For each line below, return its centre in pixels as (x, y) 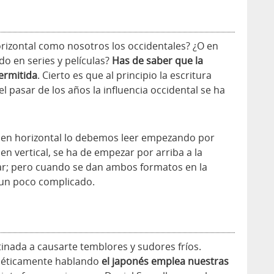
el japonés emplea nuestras (165, 261)
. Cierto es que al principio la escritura (124, 76)
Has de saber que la (157, 61)
